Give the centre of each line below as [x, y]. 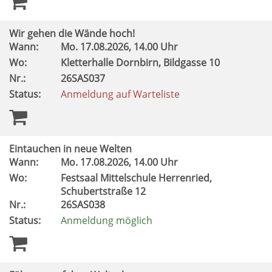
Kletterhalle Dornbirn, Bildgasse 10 [141, 63]
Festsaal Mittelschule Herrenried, [136, 178]
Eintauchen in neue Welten [70, 149]
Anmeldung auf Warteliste [120, 94]
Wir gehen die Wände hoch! [72, 33]
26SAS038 [84, 205]
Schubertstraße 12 [104, 191]
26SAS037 [84, 78]
